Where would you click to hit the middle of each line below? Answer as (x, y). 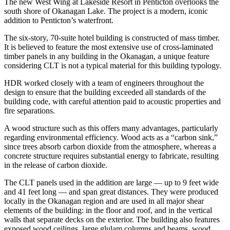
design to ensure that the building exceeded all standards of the (105, 92)
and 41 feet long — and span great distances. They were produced (111, 191)
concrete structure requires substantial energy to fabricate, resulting (111, 156)
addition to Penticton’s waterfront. (59, 20)
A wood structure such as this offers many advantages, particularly (111, 128)
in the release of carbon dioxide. (56, 165)
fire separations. (30, 110)
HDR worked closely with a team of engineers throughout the (104, 83)
